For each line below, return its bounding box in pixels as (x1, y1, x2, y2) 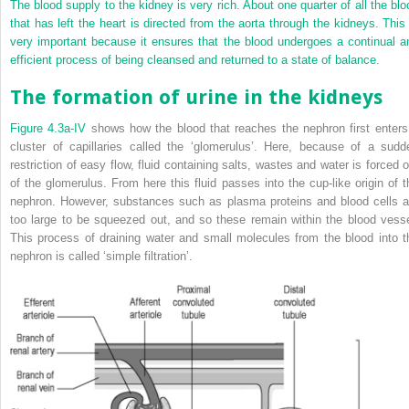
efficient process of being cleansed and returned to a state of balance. (10, 52, 380, 67)
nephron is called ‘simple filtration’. (10, 249, 193, 264)
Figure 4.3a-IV (10, 121, 87, 136)
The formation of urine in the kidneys (10, 85, 383, 109)
